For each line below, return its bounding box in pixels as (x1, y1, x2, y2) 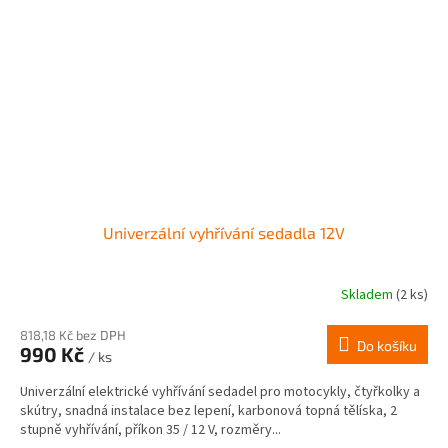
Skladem (341, 285, 396, 306)
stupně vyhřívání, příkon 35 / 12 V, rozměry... (20, 419, 281, 440)
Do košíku (357, 336, 417, 354)
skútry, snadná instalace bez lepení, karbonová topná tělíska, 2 (20, 400, 397, 421)
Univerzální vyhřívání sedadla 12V (103, 222, 345, 242)
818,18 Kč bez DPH (20, 326, 126, 343)
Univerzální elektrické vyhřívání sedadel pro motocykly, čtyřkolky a (20, 381, 420, 402)
